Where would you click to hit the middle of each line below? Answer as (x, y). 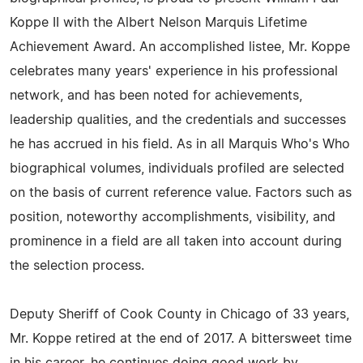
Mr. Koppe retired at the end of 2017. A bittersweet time (181, 339)
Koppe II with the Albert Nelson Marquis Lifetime (158, 23)
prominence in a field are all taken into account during (176, 241)
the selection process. (77, 266)
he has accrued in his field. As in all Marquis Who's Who (180, 144)
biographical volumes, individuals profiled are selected (177, 169)
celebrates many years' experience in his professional (174, 71)
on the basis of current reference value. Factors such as (181, 193)
